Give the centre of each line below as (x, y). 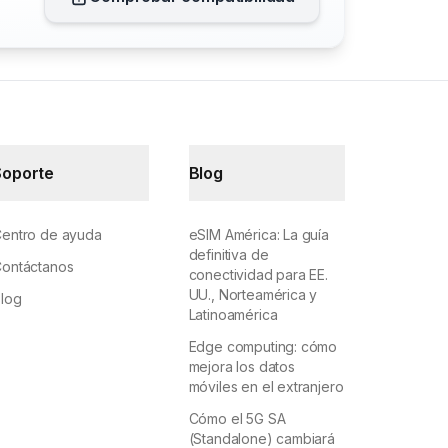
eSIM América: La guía (258, 235)
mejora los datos (241, 367)
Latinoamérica (233, 315)
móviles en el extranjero (266, 387)
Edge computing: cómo (263, 347)
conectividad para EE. (258, 275)
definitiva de (228, 255)
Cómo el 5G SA (237, 419)
